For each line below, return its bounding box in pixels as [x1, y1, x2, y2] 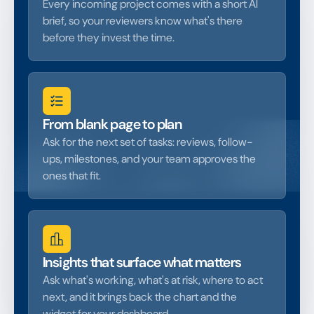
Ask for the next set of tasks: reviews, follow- [43, 134, 253, 149]
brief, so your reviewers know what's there [43, 13, 243, 28]
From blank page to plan [43, 114, 182, 133]
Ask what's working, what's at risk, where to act [43, 272, 263, 287]
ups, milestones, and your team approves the [43, 151, 256, 166]
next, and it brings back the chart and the [43, 289, 237, 304]
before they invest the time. [43, 29, 175, 45]
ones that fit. [43, 168, 101, 183]
